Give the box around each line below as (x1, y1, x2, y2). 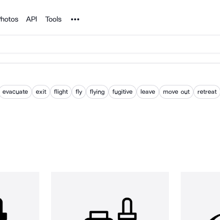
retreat (197, 88, 217, 95)
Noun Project (70, 13, 108, 20)
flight (54, 88, 68, 95)
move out (163, 88, 190, 95)
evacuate (2, 88, 28, 95)
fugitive (112, 88, 133, 95)
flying (90, 88, 105, 95)
